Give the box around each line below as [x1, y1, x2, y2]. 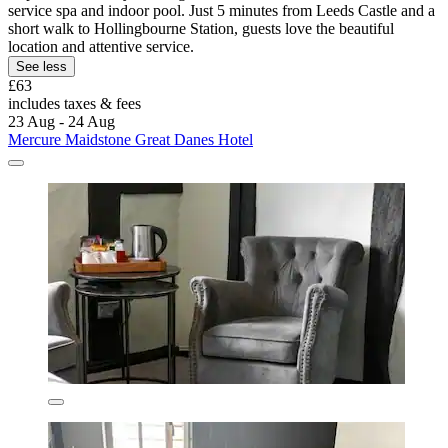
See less [16, 59, 67, 75]
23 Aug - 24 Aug [8, 113, 115, 131]
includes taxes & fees [8, 95, 141, 113]
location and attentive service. [8, 38, 194, 56]
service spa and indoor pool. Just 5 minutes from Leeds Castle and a [8, 2, 435, 20]
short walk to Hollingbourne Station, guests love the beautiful [8, 20, 394, 38]
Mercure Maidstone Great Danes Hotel [8, 131, 253, 149]
